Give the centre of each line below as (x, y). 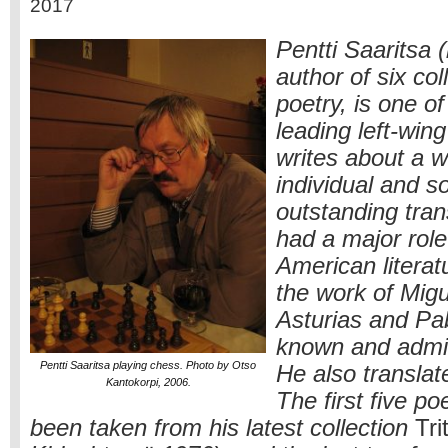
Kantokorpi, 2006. (148, 382)
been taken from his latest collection (222, 428)
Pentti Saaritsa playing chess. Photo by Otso (148, 365)
